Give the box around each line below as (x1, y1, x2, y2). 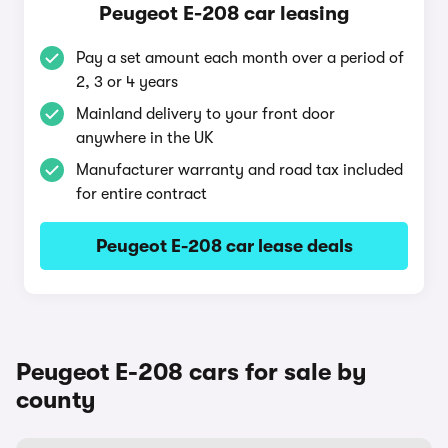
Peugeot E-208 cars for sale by (16, 358, 367, 386)
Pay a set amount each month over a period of (76, 49, 404, 67)
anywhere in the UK (76, 129, 214, 147)
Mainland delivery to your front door (76, 105, 335, 123)
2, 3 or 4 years (76, 73, 178, 91)
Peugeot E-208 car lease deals (95, 236, 353, 256)
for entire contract (76, 185, 207, 203)
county (16, 386, 96, 414)
